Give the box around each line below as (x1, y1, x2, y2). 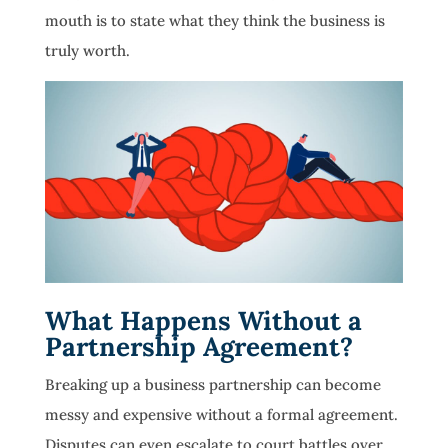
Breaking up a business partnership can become (44, 374, 381, 394)
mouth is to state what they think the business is (44, 11, 385, 31)
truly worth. (44, 41, 130, 61)
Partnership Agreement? (44, 329, 353, 363)
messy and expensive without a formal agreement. (44, 404, 398, 424)
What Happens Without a (44, 303, 362, 337)
